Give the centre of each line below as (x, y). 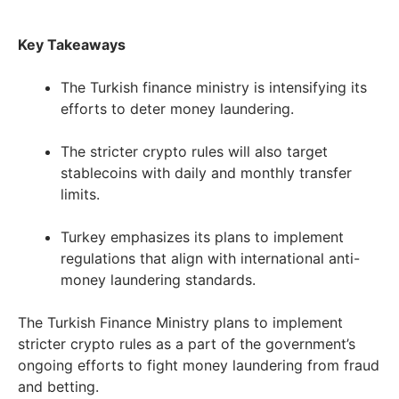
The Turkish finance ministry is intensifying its (214, 87)
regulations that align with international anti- (210, 258)
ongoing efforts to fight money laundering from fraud (199, 365)
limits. (80, 194)
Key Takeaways (72, 44)
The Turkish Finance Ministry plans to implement (180, 322)
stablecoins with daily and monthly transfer (206, 172)
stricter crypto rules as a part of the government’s (187, 343)
